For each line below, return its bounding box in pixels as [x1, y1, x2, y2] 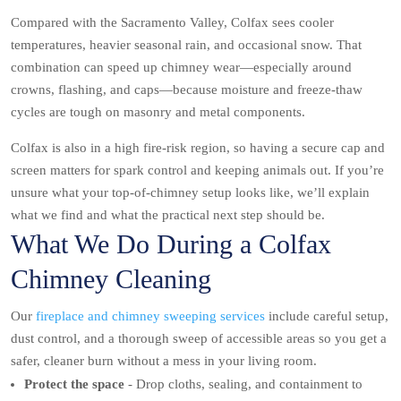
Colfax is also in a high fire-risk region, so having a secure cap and [11, 141, 385, 156]
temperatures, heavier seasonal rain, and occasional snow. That [11, 38, 362, 53]
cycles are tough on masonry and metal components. [11, 105, 305, 120]
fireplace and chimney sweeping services [36, 309, 265, 324]
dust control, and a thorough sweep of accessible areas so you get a [11, 331, 387, 346]
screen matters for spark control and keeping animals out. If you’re [11, 163, 384, 178]
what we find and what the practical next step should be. [11, 208, 325, 223]
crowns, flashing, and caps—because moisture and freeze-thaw [11, 82, 363, 98]
